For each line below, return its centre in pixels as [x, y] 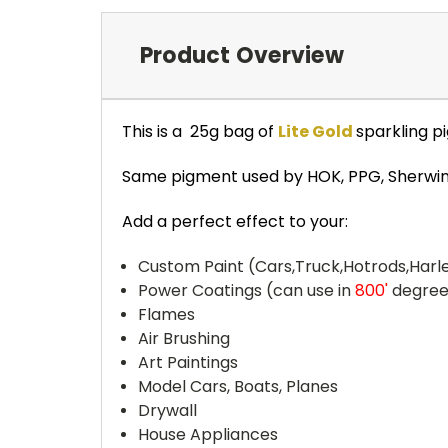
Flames [167, 314]
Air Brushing [184, 338]
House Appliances [208, 434]
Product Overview [241, 55]
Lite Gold [315, 131]
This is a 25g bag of [200, 131]
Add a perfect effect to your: [235, 221]
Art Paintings [188, 362]
